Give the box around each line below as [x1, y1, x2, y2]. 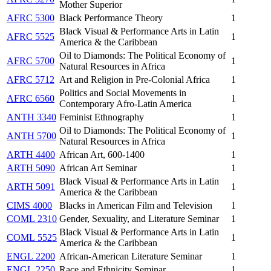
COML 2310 [7, 213, 57, 224]
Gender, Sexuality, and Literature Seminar [59, 213, 219, 224]
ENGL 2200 [7, 250, 55, 261]
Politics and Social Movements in [59, 87, 186, 98]
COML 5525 [7, 232, 57, 243]
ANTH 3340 [7, 111, 56, 122]
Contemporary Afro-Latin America [59, 98, 192, 109]
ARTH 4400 [7, 149, 55, 160]
